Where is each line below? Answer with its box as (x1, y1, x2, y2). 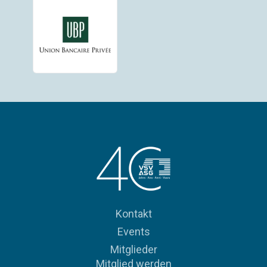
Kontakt (115, 207, 152, 220)
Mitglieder (110, 243, 157, 256)
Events (117, 225, 150, 238)
